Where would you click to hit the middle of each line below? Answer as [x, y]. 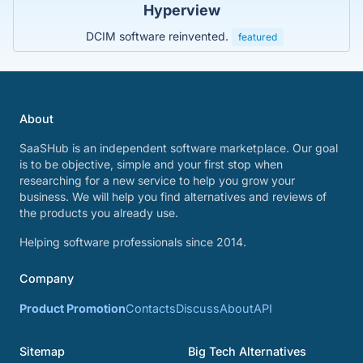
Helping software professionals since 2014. [133, 242]
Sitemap [42, 351]
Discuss [198, 308]
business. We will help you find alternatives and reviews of [173, 196]
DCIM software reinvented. [159, 36]
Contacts [151, 308]
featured [258, 36]
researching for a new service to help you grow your [157, 180]
